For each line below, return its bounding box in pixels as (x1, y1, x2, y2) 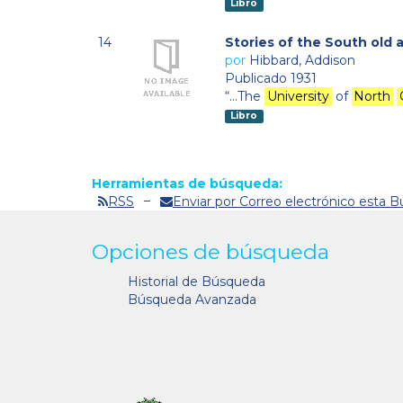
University (266, 88, 329, 105)
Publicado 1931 (225, 70, 317, 87)
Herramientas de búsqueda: (92, 175, 282, 192)
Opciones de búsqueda (92, 239, 329, 265)
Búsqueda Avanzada (128, 291, 256, 309)
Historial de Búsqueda (128, 273, 265, 291)
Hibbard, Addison (249, 52, 355, 69)
